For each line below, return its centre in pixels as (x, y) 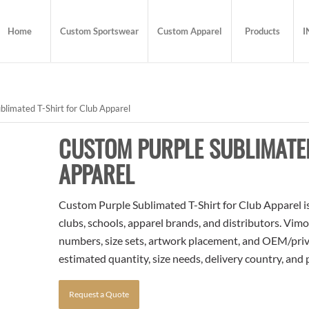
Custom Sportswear (100, 31)
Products (263, 31)
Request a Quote (99, 294)
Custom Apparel (190, 31)
